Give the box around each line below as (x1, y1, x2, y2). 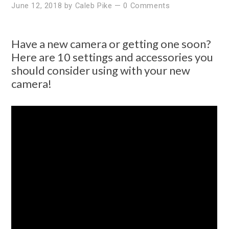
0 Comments (123, 1, 170, 11)
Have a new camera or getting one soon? (11, 37, 212, 51)
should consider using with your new (11, 63, 191, 78)
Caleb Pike (75, 1, 112, 11)
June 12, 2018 (11, 1, 62, 11)
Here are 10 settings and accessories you (11, 50, 214, 64)
